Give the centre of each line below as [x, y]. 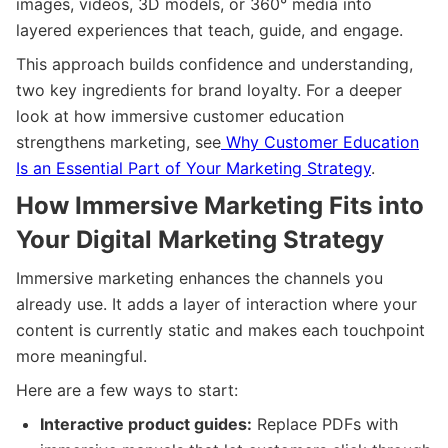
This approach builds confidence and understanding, [214, 63]
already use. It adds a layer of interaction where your [216, 303]
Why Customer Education [320, 141]
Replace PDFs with [325, 423]
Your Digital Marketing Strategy [200, 239]
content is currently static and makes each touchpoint [220, 329]
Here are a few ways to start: [127, 389]
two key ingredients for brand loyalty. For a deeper [209, 89]
